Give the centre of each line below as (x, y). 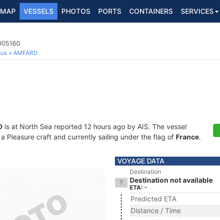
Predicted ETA (153, 199)
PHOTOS (76, 11)
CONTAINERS (151, 11)
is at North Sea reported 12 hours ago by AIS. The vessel (95, 126)
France (187, 137)
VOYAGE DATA (141, 161)
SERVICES (197, 11)
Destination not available (171, 180)
